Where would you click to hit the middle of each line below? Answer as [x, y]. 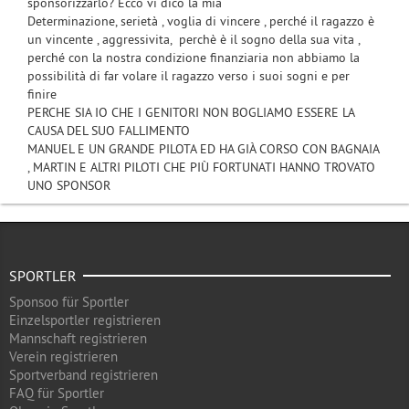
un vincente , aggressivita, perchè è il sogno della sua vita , [194, 39]
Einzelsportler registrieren [85, 320]
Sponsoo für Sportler [69, 302]
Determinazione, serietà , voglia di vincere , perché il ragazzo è [201, 21]
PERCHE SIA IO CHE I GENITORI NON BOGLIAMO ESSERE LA [191, 112]
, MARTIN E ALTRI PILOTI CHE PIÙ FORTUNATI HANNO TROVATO [201, 167]
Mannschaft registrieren [78, 338]
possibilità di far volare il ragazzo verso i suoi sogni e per [189, 76]
